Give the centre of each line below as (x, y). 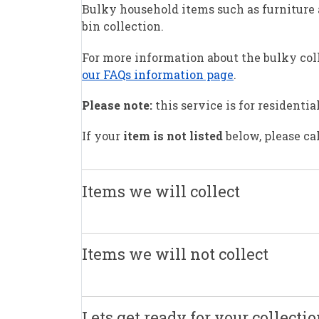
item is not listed (172, 135)
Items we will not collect (175, 254)
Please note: (117, 105)
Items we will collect (161, 191)
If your (101, 135)
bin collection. (123, 26)
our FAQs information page (158, 74)
